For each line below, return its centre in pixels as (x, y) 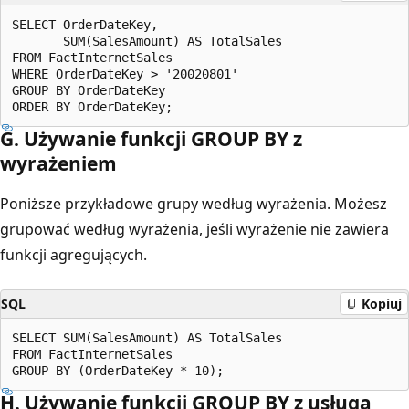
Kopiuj (382, 304)
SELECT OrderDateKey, (85, 24)
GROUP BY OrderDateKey (89, 90)
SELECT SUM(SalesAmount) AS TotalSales (147, 337)
